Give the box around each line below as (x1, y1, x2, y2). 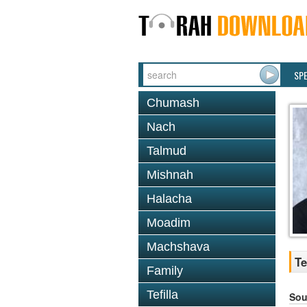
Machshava (147, 240, 210, 254)
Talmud (147, 144, 186, 158)
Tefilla (147, 288, 178, 302)
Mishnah (147, 168, 193, 182)
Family (147, 264, 183, 278)
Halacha (147, 192, 192, 206)
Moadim (147, 216, 191, 230)
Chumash (147, 96, 199, 110)
